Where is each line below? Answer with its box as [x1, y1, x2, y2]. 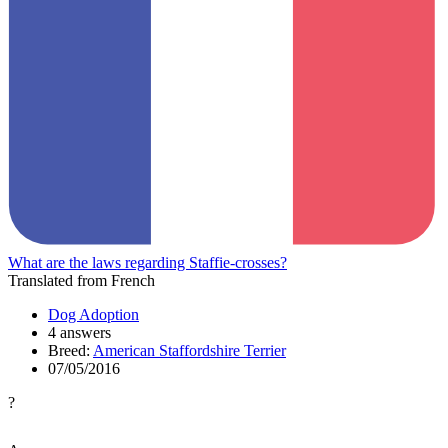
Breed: [48, 341, 93, 359]
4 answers [48, 323, 111, 341]
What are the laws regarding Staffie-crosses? [8, 253, 287, 271]
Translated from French [8, 271, 155, 289]
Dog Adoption [48, 305, 139, 323]
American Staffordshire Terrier [93, 341, 286, 359]
